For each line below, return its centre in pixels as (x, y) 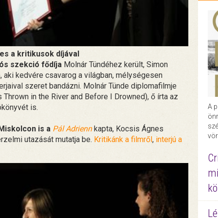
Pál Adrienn (72, 128)
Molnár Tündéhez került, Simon (115, 64)
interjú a (169, 139)
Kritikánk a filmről (123, 139)
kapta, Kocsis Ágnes (128, 128)
